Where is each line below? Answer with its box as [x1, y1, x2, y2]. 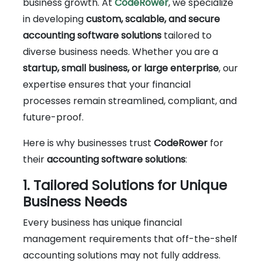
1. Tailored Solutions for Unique [23, 175, 227, 195]
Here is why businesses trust [23, 136, 154, 150]
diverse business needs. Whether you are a [23, 44, 218, 58]
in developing [23, 12, 86, 26]
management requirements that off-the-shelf [23, 232, 237, 246]
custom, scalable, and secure [86, 12, 220, 26]
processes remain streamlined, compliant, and [23, 94, 237, 108]
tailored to [161, 28, 212, 42]
